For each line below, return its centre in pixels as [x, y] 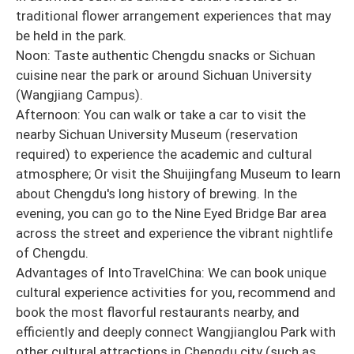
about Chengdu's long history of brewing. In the [156, 193]
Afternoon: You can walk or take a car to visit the [161, 114]
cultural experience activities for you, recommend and [176, 292]
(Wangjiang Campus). [79, 94]
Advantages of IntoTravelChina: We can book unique [171, 272]
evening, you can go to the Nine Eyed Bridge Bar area [171, 213]
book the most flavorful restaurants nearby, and [158, 312]
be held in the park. [71, 35]
